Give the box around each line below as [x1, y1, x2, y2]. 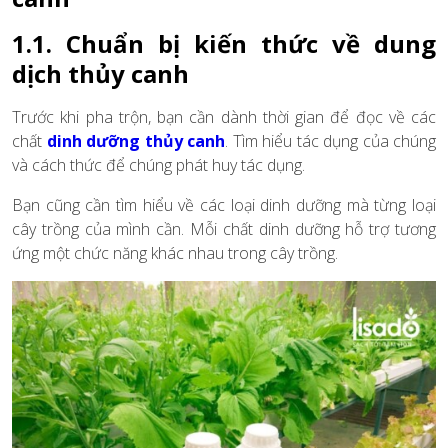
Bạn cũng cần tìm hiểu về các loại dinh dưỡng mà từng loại [12, 193, 436, 216]
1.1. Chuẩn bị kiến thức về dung [12, 26, 436, 60]
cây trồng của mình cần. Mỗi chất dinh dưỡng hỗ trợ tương [12, 217, 436, 240]
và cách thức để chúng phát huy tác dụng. [12, 153, 305, 176]
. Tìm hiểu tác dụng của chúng [225, 129, 436, 152]
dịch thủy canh [12, 56, 189, 90]
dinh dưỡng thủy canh [46, 129, 225, 152]
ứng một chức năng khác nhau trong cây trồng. [12, 241, 338, 264]
